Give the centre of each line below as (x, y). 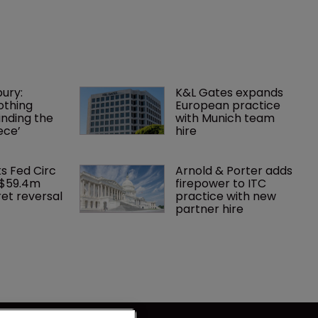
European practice (230, 105)
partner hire (210, 209)
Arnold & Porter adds (236, 170)
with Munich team (227, 118)
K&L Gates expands (231, 92)
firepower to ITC (223, 183)
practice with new (227, 196)
